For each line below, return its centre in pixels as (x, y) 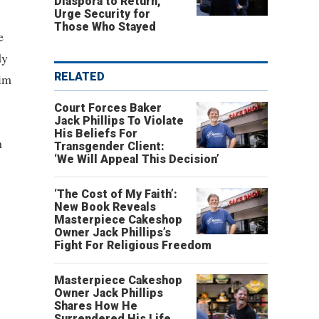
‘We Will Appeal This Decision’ (137, 159)
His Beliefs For (96, 134)
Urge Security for (102, 14)
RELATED (79, 77)
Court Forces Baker (108, 108)
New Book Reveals (105, 207)
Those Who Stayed (105, 27)
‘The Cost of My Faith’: (116, 194)
